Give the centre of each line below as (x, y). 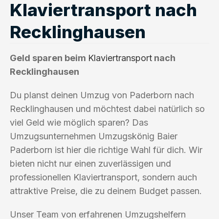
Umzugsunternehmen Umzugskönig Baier (94, 136)
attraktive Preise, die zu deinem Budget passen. (106, 191)
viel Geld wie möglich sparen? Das (79, 122)
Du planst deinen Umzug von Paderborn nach (102, 95)
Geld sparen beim (49, 58)
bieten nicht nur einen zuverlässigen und (90, 163)
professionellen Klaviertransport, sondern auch (103, 177)
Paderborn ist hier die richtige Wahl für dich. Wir (106, 150)
